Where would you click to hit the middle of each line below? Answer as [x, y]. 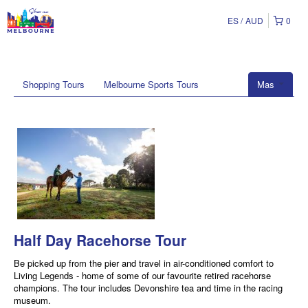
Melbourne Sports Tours [151, 84]
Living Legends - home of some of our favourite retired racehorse [142, 276]
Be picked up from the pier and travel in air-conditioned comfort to [144, 263]
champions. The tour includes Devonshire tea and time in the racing [148, 288]
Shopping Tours [54, 84]
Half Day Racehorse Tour [100, 240]
